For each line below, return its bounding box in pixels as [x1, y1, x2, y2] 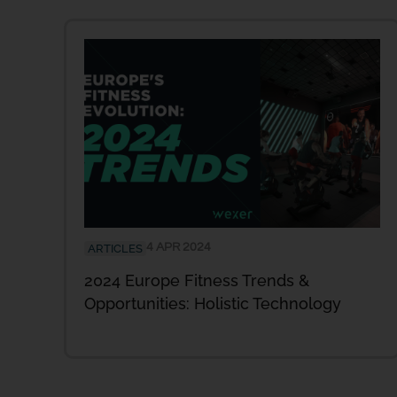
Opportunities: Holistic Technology [84, 293, 346, 313]
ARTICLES [88, 241, 143, 255]
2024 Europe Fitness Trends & [84, 270, 309, 290]
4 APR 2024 [146, 240, 211, 253]
